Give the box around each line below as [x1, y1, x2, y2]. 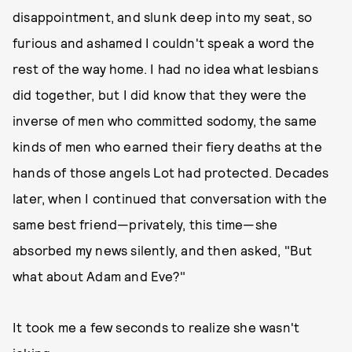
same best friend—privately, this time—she [13, 216, 278, 232]
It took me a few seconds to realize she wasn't [13, 319, 300, 335]
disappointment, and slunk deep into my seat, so [13, 9, 313, 24]
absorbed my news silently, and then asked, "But [13, 242, 313, 258]
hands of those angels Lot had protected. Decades [13, 164, 329, 180]
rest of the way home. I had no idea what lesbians [13, 60, 318, 76]
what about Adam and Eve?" [13, 268, 185, 284]
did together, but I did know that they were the [13, 86, 307, 102]
